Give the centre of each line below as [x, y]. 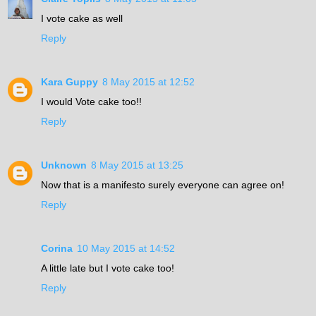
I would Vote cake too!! [91, 102]
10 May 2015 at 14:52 [126, 249]
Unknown [64, 165]
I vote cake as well [82, 19]
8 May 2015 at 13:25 [137, 165]
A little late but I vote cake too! [108, 268]
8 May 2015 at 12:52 [148, 82]
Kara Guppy [69, 82]
